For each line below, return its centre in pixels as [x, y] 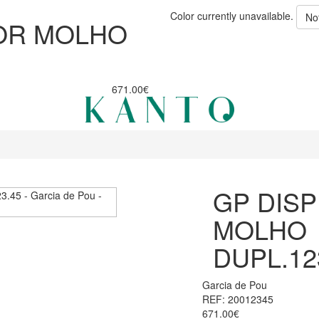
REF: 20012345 [238, 299]
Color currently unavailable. [232, 15]
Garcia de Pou [235, 285]
